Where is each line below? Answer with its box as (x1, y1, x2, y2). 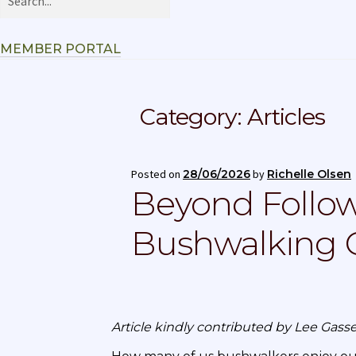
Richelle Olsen (267, 167, 352, 182)
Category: (140, 103, 248, 131)
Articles (247, 103, 326, 131)
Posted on (131, 167, 184, 182)
